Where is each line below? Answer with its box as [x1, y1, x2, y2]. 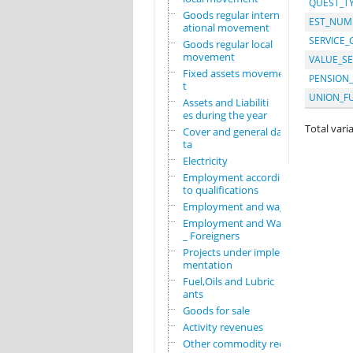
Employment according [182, 170, 292, 185]
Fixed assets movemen [182, 66, 290, 81]
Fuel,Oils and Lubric [182, 274, 274, 289]
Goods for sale [182, 303, 250, 318]
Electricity [182, 154, 228, 169]
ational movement [182, 20, 269, 35]
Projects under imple [182, 245, 280, 260]
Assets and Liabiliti [182, 95, 269, 110]
